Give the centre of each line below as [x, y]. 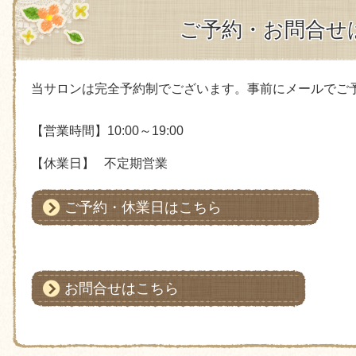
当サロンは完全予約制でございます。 [139, 89]
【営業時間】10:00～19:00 [107, 131]
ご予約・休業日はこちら [143, 207]
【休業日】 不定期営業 [99, 164]
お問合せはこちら [121, 289]
